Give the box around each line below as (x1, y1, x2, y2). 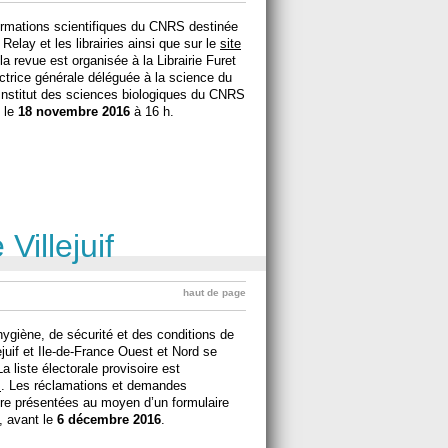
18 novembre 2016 (18, 103, 130, 119)
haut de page (183, 286, 246, 298)
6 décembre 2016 (57, 411, 161, 427)
